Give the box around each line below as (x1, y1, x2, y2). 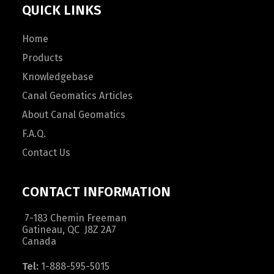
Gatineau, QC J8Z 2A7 (22, 224, 116, 235)
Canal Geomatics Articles (22, 90, 133, 102)
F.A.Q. (22, 128, 46, 139)
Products (22, 52, 63, 64)
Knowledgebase (22, 71, 94, 83)
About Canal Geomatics (22, 109, 125, 120)
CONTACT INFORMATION (22, 183, 171, 200)
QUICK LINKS (22, 2, 102, 18)
